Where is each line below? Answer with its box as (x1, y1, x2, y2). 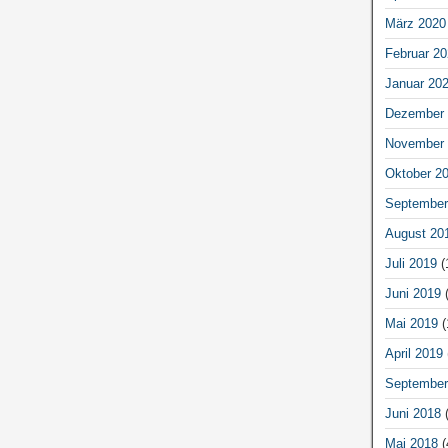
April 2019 (384, 345, 443, 361)
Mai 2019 (384, 315, 438, 331)
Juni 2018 (384, 405, 441, 421)
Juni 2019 (384, 285, 441, 301)
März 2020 (384, 15, 446, 31)
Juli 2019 (384, 255, 437, 271)
